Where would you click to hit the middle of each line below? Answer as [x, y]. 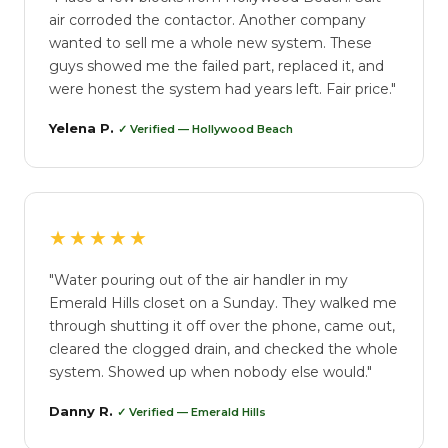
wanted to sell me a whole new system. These [210, 43]
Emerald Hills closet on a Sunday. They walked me [223, 303]
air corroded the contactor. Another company [207, 20]
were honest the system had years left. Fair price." [222, 89]
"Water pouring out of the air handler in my [198, 280]
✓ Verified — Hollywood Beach [205, 129]
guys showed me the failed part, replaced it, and [216, 66]
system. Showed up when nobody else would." [210, 372]
